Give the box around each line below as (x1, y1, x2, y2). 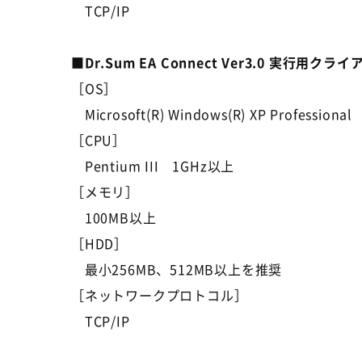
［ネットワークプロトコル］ (71, 285, 248, 305)
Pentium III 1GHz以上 (71, 156, 235, 175)
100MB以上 (71, 208, 157, 227)
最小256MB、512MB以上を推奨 (71, 259, 283, 279)
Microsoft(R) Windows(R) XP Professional (71, 104, 352, 124)
